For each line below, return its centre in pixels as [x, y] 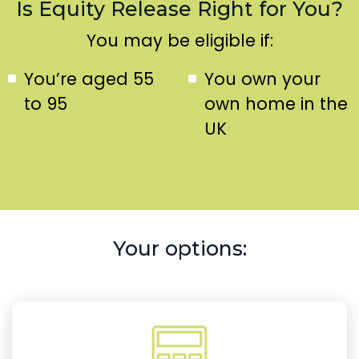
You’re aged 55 [89, 79]
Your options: [179, 248]
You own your [262, 79]
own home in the [276, 103]
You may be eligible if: [179, 40]
